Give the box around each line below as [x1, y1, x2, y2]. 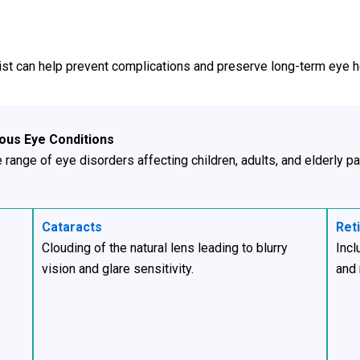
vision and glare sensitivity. [41, 260, 194, 276]
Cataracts [41, 219, 102, 235]
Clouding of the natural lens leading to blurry [41, 239, 288, 256]
